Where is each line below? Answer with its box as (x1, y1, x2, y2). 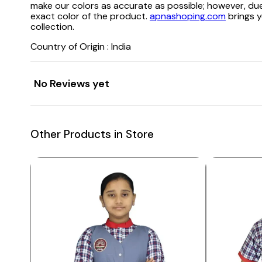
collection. (30, 20, 74, 33)
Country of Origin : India (30, 40, 131, 53)
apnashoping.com (150, 9, 226, 22)
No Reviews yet (34, 76, 109, 91)
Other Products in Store (30, 127, 154, 142)
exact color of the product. (30, 9, 150, 22)
